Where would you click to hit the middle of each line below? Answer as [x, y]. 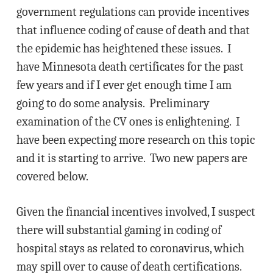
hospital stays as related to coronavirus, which [130, 248]
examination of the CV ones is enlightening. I [128, 122]
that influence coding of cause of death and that [133, 30]
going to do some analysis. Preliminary [113, 103]
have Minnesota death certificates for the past [130, 67]
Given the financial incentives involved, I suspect [136, 212]
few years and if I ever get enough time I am [124, 85]
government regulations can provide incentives [133, 12]
